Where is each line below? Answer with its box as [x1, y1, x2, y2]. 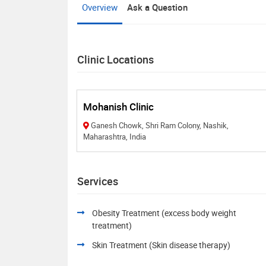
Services [77, 174, 118, 188]
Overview [82, 1, 118, 13]
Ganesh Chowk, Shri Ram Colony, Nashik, [91, 120, 229, 131]
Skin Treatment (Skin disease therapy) [92, 239, 230, 251]
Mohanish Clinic [83, 100, 154, 113]
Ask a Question [127, 1, 188, 13]
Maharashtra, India [83, 131, 146, 142]
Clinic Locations [77, 52, 154, 66]
